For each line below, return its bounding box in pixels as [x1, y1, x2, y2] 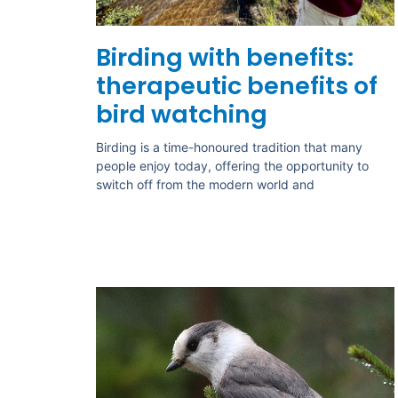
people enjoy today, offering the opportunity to [95, 158, 369, 174]
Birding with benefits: [95, 41, 354, 75]
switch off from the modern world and [95, 177, 314, 193]
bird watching [95, 98, 267, 131]
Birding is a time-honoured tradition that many [95, 139, 362, 155]
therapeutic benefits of [95, 69, 378, 103]
